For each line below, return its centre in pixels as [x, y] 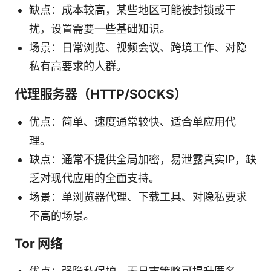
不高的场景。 [62, 215]
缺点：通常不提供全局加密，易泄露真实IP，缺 [143, 159]
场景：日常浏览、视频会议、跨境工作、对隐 [138, 47]
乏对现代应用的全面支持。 [94, 178]
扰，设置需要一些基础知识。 [100, 28]
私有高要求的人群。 [78, 66]
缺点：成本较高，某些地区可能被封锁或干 [132, 10]
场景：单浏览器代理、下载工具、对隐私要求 [138, 197]
